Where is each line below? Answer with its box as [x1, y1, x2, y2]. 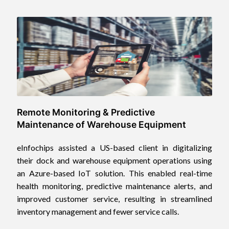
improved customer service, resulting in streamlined [17, 193, 212, 203]
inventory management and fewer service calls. [17, 206, 179, 216]
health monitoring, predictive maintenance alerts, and [17, 180, 212, 191]
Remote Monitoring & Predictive [17, 106, 155, 118]
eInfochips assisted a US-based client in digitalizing [17, 142, 212, 152]
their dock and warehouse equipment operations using [17, 155, 212, 165]
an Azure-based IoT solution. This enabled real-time [17, 168, 212, 178]
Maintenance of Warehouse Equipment [17, 119, 187, 130]
